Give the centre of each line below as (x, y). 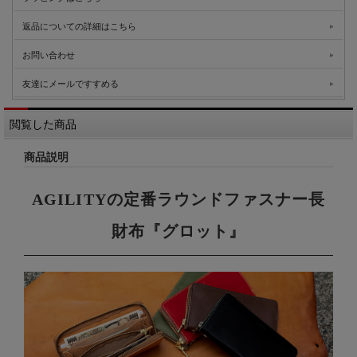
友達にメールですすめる (71, 84)
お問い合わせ (49, 55)
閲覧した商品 (43, 125)
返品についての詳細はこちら (79, 27)
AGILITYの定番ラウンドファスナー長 (178, 200)
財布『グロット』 (178, 231)
